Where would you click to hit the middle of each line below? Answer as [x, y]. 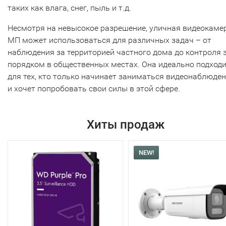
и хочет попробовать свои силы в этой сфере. [94, 88]
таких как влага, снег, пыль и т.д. [69, 8]
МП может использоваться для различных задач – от [109, 40]
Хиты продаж [125, 124]
